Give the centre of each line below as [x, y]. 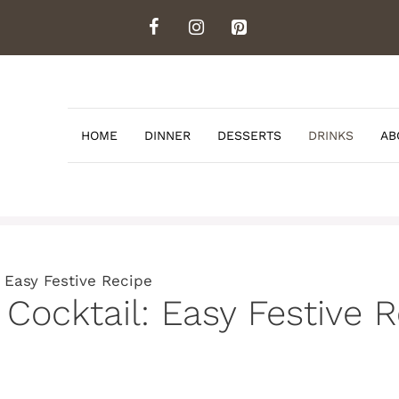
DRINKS [331, 136]
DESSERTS [249, 136]
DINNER [167, 136]
